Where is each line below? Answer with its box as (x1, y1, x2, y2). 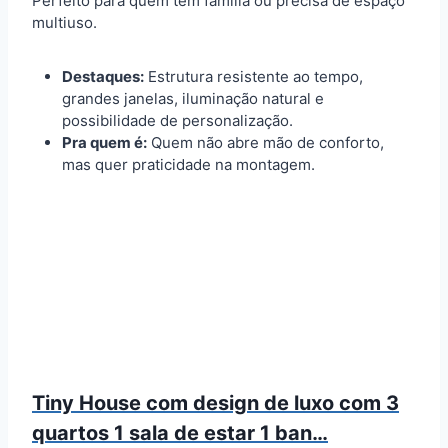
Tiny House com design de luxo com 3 (32, 390, 399, 415)
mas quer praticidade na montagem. (62, 154, 315, 174)
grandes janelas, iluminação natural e (62, 88, 324, 108)
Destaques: (62, 66, 144, 86)
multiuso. (32, 12, 97, 32)
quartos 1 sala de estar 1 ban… (32, 420, 328, 445)
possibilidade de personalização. (62, 110, 293, 130)
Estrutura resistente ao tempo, (144, 66, 363, 86)
